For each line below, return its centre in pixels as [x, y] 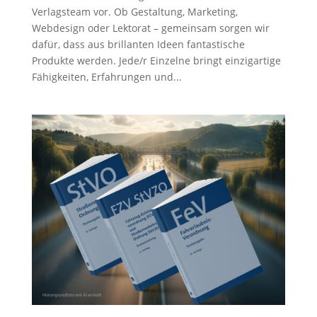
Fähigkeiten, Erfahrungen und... [106, 76]
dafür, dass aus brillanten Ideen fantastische [138, 44]
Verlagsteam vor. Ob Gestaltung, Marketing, [134, 11]
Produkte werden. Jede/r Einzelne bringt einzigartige [156, 60]
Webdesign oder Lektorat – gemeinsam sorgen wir [150, 28]
